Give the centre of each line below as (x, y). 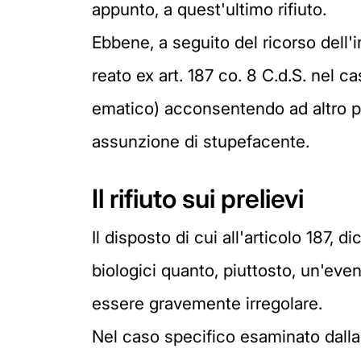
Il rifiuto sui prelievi (198, 199)
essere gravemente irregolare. (207, 303)
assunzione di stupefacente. (201, 141)
